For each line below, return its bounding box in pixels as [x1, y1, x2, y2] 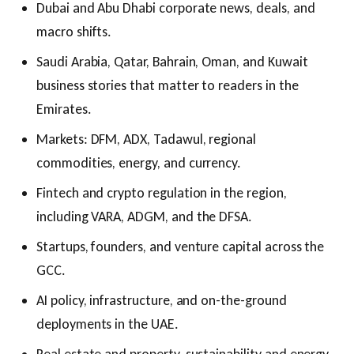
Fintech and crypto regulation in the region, [36, 184, 287, 201]
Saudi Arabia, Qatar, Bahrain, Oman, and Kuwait [36, 53, 308, 70]
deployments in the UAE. [36, 315, 179, 333]
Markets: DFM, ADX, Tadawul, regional [36, 130, 257, 148]
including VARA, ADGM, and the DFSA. [36, 208, 253, 225]
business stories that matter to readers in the [36, 77, 299, 94]
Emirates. [36, 100, 92, 118]
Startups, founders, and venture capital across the [36, 238, 325, 255]
